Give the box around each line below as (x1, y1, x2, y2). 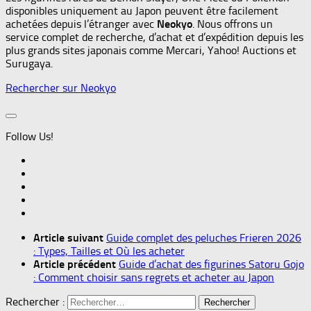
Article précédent (33, 258, 119, 271)
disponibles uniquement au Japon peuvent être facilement (6, 4, 278, 18)
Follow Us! (6, 130, 53, 144)
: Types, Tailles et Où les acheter (33, 244, 185, 258)
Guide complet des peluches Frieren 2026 (106, 231, 301, 245)
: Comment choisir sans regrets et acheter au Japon (33, 271, 274, 285)
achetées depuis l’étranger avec (6, 17, 157, 31)
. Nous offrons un (192, 17, 273, 31)
